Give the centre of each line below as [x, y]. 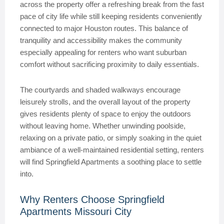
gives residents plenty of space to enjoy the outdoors [105, 114]
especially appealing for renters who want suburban [103, 52]
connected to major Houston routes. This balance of [104, 28]
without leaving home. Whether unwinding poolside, [103, 126]
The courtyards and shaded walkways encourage [100, 90]
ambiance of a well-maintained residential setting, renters [112, 150]
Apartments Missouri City [76, 211]
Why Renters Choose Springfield [92, 199]
